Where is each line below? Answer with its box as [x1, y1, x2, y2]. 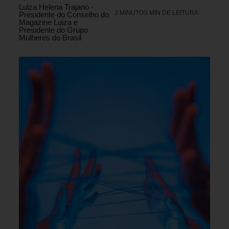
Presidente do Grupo [19, 26, 88, 35]
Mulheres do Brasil [19, 33, 81, 42]
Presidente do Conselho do [19, 10, 109, 19]
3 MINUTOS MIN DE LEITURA [114, 9, 198, 17]
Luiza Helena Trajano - [19, 3, 94, 12]
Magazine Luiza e [19, 18, 78, 27]
